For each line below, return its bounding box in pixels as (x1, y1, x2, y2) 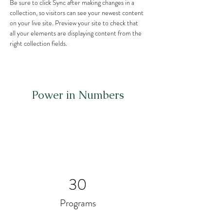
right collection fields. (10, 38, 69, 48)
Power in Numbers (32, 88, 124, 102)
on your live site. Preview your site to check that (10, 18, 140, 28)
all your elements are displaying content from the (10, 28, 143, 38)
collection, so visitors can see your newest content (10, 8, 145, 18)
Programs (60, 196, 96, 210)
